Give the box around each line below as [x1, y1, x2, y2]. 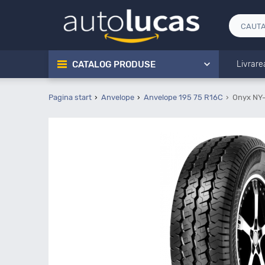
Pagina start [49, 93, 92, 102]
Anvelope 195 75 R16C [144, 93, 223, 102]
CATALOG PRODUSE [72, 59, 156, 70]
